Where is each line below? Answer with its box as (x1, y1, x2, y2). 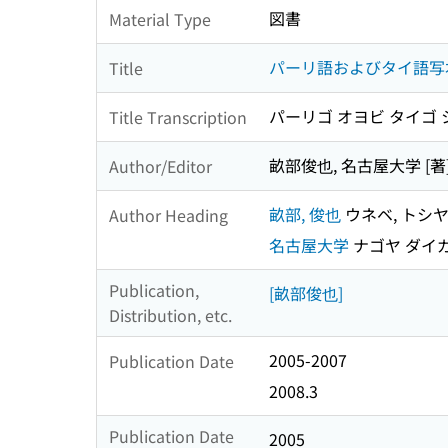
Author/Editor (109, 153, 212, 178)
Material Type (109, 6, 211, 31)
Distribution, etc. (109, 303, 232, 328)
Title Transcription (109, 104, 247, 129)
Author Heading (109, 202, 228, 227)
